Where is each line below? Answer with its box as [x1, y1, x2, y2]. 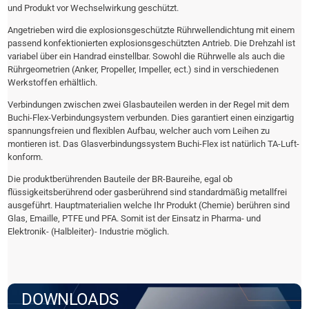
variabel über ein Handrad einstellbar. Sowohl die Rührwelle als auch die [8, 51, 286, 62]
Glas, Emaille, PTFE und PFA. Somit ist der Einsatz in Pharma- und [8, 213, 261, 224]
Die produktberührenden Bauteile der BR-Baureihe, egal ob [8, 174, 233, 185]
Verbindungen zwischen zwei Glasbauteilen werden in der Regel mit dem [8, 99, 290, 110]
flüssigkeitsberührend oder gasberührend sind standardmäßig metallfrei [8, 187, 288, 198]
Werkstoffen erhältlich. [8, 77, 98, 88]
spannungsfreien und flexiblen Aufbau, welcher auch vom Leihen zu [8, 126, 270, 137]
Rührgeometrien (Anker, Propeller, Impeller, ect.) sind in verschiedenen [8, 64, 279, 75]
